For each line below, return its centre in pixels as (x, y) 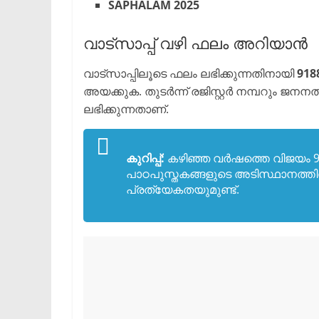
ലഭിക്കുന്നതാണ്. (126, 109)
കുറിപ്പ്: (145, 158)
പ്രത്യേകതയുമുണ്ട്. (183, 189)
